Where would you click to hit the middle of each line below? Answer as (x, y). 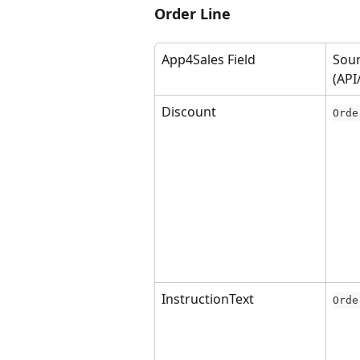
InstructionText (208, 299)
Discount (189, 112)
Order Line (192, 14)
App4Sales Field (209, 59)
